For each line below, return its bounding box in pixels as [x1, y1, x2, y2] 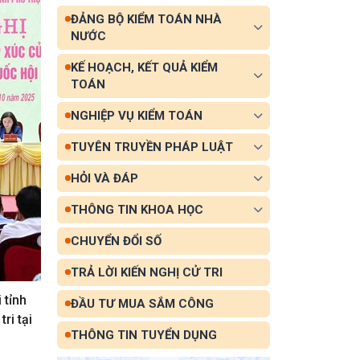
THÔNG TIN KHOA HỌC [70, 202, 203, 217]
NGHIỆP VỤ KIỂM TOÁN [70, 108, 202, 123]
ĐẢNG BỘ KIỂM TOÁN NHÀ [70, 11, 222, 27]
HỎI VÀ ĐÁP [70, 170, 138, 186]
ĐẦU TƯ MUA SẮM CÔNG [70, 296, 214, 311]
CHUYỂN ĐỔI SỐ [70, 233, 162, 248]
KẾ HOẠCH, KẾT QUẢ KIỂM [70, 59, 218, 75]
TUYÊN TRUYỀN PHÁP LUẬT [70, 139, 233, 154]
